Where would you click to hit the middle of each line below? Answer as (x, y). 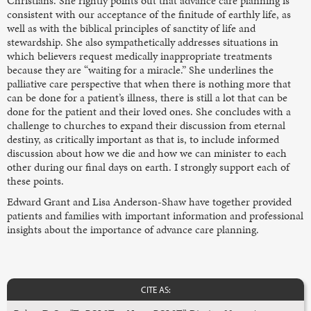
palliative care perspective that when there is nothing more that (149, 83)
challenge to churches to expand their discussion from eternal (146, 125)
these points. (35, 180)
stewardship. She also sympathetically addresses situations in (143, 42)
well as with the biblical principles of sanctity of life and (131, 28)
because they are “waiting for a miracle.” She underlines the (140, 69)
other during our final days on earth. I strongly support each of (148, 167)
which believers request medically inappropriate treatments (140, 56)
